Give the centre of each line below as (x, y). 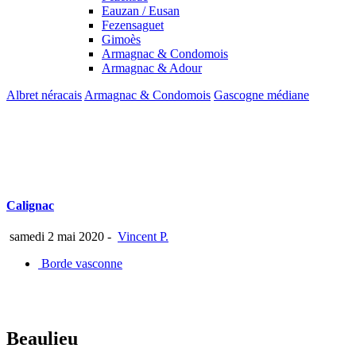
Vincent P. (143, 237)
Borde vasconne (80, 264)
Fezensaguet (133, 25)
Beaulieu (42, 339)
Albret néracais (44, 95)
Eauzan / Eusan (141, 10)
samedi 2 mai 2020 (55, 237)
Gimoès (121, 39)
